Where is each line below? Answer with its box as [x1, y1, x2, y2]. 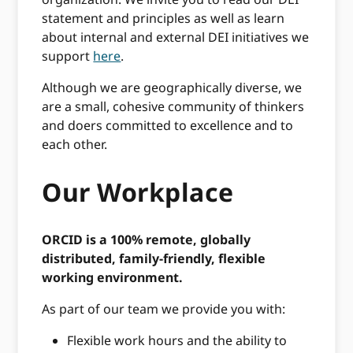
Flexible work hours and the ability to [67, 332, 288, 350]
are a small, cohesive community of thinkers [42, 98, 305, 116]
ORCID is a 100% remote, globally [42, 231, 251, 249]
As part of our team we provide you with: [42, 300, 286, 318]
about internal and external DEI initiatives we [42, 28, 310, 46]
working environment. [42, 269, 184, 287]
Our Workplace [42, 174, 234, 209]
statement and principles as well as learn [42, 9, 285, 28]
